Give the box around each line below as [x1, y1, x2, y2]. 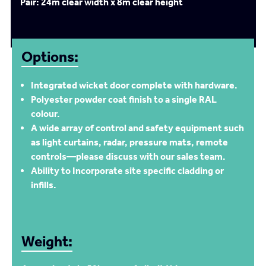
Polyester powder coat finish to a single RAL [31, 94, 217, 105]
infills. [31, 179, 56, 191]
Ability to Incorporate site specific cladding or [31, 165, 224, 176]
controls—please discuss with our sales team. [31, 151, 226, 162]
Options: [21, 48, 78, 66]
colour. [31, 108, 60, 119]
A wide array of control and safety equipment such [31, 122, 244, 134]
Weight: [21, 233, 72, 251]
